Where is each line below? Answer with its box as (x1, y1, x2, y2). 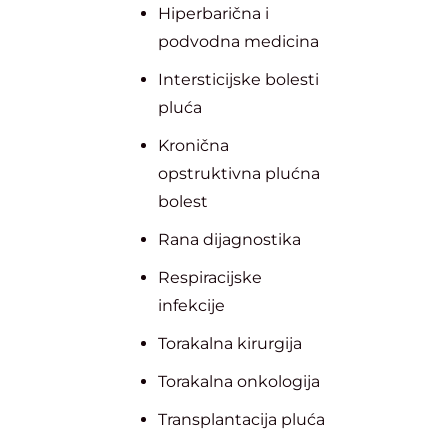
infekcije (158, 296, 225, 316)
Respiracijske (158, 268, 262, 288)
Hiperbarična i (158, 4, 269, 24)
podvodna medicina (158, 32, 319, 52)
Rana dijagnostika (158, 230, 301, 250)
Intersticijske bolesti (158, 70, 319, 90)
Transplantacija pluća (158, 410, 325, 430)
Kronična (158, 136, 229, 156)
